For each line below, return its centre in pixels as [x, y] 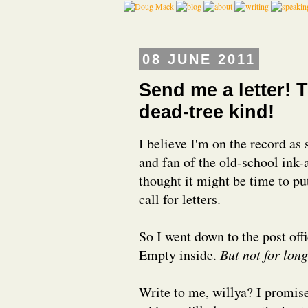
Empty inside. [179, 254]
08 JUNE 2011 [199, 59]
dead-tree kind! [207, 111]
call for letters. [180, 199]
